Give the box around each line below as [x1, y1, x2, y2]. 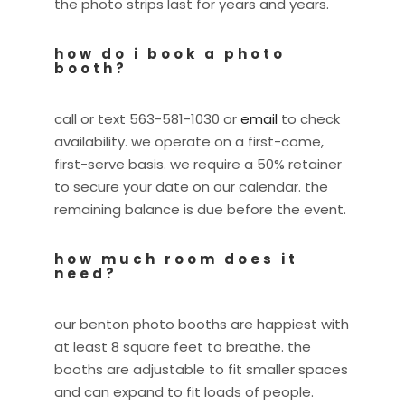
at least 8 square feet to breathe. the [54, 337, 311, 357]
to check [278, 109, 340, 129]
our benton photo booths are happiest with [54, 315, 349, 334]
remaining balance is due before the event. [54, 200, 346, 220]
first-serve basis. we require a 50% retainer [54, 155, 342, 174]
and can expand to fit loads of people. [54, 382, 314, 402]
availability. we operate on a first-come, [54, 132, 324, 152]
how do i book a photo [54, 44, 286, 64]
